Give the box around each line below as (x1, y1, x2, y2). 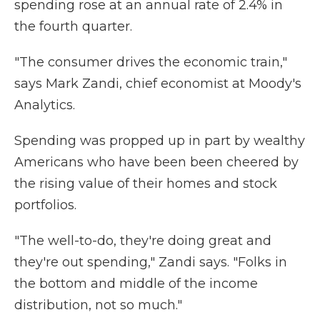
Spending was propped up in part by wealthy (14, 133, 305, 149)
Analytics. (14, 97, 75, 113)
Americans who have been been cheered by (14, 154, 299, 170)
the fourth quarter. (14, 19, 132, 34)
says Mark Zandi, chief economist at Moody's (14, 76, 301, 91)
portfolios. (14, 197, 76, 213)
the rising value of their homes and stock (14, 176, 277, 191)
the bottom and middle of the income (14, 276, 258, 291)
